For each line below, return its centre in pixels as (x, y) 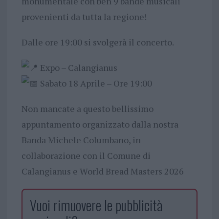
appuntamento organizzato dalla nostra (100, 124)
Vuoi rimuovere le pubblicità (96, 205)
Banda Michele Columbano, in (81, 140)
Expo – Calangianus (77, 67)
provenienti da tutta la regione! (84, 16)
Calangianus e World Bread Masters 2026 (103, 171)
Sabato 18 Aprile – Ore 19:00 (95, 83)
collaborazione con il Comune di (86, 155)
